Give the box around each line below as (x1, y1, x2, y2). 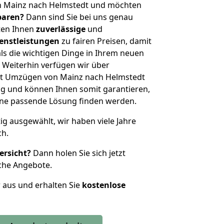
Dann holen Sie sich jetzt (31, 147, 125, 158)
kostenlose (82, 179, 125, 190)
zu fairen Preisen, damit (59, 35, 151, 46)
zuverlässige (36, 23, 85, 34)
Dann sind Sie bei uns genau (24, 11, 133, 22)
